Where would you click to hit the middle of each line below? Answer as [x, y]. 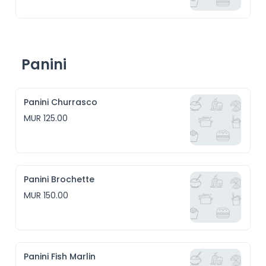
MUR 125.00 [46, 118]
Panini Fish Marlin [60, 256]
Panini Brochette [59, 179]
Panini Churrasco [61, 102]
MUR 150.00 [46, 195]
